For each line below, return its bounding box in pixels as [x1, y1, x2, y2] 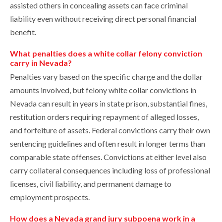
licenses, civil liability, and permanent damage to [10, 179, 171, 189]
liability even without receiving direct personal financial [10, 14, 196, 24]
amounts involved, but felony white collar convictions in [10, 85, 196, 95]
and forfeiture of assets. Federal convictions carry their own [10, 125, 210, 135]
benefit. [10, 27, 36, 37]
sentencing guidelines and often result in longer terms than [10, 139, 205, 149]
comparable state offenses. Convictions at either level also [10, 152, 207, 162]
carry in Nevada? [10, 58, 72, 68]
